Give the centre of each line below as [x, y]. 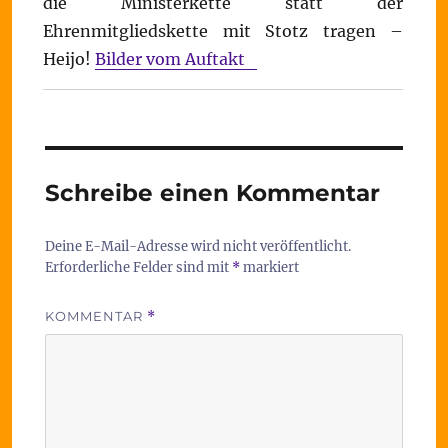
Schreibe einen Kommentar [212, 193]
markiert [269, 267]
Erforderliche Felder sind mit [138, 267]
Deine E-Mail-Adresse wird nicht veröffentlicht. [197, 246]
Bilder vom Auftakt [176, 59]
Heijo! [69, 59]
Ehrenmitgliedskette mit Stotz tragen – [223, 31]
